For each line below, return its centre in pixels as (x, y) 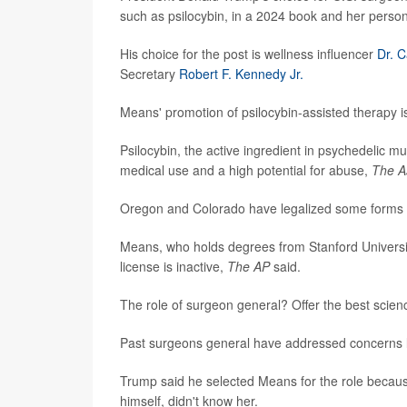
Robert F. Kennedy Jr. (241, 73)
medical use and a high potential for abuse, (246, 169)
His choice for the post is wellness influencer (248, 53)
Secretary (149, 73)
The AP (248, 266)
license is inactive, (174, 266)
